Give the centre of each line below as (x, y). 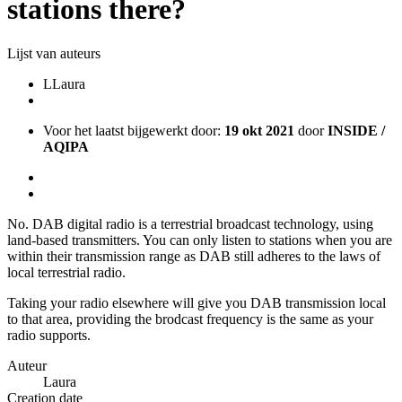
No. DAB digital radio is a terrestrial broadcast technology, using (190, 223)
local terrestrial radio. (66, 272)
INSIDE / (356, 130)
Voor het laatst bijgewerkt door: (134, 130)
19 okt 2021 (259, 130)
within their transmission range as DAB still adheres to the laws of (194, 256)
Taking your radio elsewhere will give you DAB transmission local (197, 302)
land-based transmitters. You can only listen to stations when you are (200, 240)
